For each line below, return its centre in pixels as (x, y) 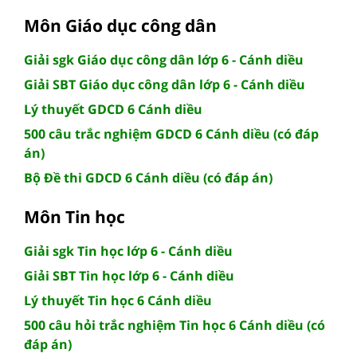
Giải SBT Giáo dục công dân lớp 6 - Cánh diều (165, 84)
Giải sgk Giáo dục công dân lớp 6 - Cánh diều (164, 59)
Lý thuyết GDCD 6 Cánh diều (113, 109)
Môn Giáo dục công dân (120, 25)
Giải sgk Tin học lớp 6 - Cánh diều (128, 251)
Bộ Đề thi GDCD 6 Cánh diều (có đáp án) (148, 177)
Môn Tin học (75, 216)
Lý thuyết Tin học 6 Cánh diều (118, 300)
